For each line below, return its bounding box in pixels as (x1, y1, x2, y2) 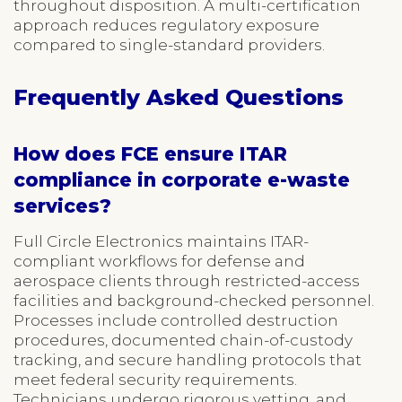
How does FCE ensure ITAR (13, 142, 287, 165)
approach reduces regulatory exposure (13, 15, 319, 34)
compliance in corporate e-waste (13, 168, 350, 191)
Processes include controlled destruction (13, 310, 338, 329)
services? (13, 194, 111, 217)
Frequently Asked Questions (13, 83, 344, 110)
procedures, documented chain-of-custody (13, 330, 353, 349)
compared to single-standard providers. (13, 35, 325, 54)
